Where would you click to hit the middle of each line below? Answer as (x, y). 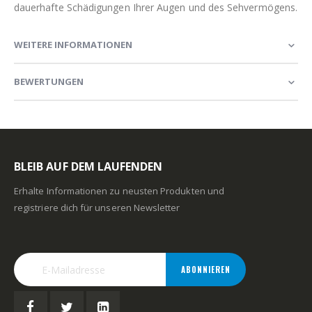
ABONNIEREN (206, 270)
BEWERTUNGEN (49, 82)
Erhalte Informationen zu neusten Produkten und (119, 191)
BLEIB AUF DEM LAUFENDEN (88, 167)
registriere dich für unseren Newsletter (97, 208)
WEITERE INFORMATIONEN (73, 45)
